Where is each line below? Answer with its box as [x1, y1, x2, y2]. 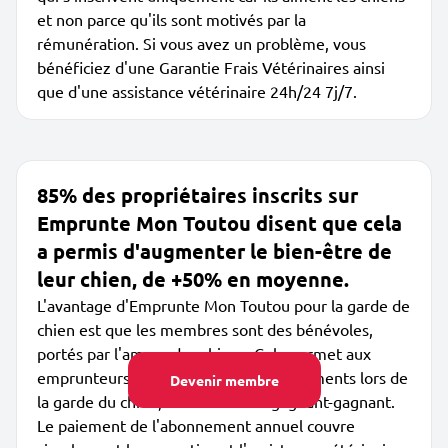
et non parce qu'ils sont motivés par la [37, 9, 306, 29]
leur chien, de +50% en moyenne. [37, 266, 349, 292]
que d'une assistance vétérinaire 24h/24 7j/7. [37, 81, 357, 101]
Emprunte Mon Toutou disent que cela [37, 210, 402, 236]
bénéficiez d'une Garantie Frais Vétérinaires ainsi [37, 57, 385, 77]
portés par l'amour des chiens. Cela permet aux [37, 343, 371, 363]
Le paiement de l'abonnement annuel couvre [37, 415, 355, 435]
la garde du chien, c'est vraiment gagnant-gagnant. [37, 391, 395, 411]
